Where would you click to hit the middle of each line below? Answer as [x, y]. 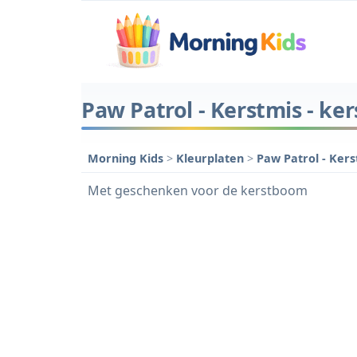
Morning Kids [126, 158]
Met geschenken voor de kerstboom [198, 190]
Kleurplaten [212, 158]
